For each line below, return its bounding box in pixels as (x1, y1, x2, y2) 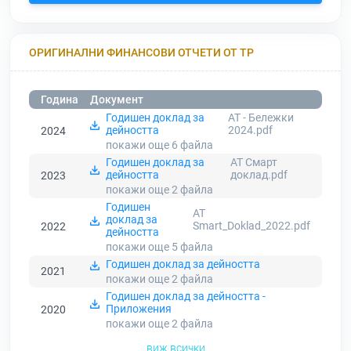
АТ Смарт (230, 156, 278, 169)
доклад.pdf (230, 168, 288, 182)
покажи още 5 (106, 241, 180, 254)
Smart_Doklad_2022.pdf (193, 219, 310, 233)
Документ (90, 93, 143, 107)
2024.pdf (227, 124, 273, 137)
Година (41, 93, 78, 107)
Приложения (106, 302, 172, 316)
